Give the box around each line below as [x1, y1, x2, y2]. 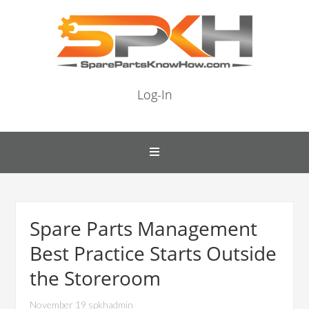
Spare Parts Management [30, 215, 258, 241]
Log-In [137, 86, 172, 103]
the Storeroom [30, 265, 161, 291]
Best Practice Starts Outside [30, 240, 277, 266]
